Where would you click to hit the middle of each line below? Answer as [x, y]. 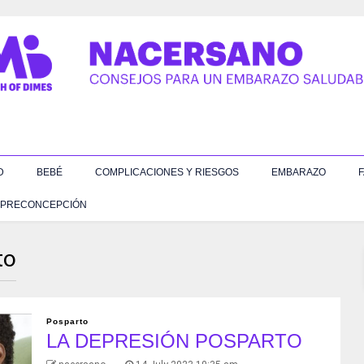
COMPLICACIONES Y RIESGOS [167, 172]
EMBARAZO [299, 172]
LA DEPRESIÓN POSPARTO [174, 340]
